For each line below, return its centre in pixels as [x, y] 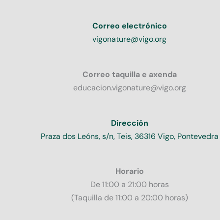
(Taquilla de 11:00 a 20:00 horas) [129, 198]
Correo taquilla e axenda [129, 74]
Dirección [129, 123]
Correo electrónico [129, 26]
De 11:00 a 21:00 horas [129, 185]
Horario [129, 171]
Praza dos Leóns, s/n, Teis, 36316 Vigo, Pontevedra [129, 136]
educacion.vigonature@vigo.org [129, 87]
